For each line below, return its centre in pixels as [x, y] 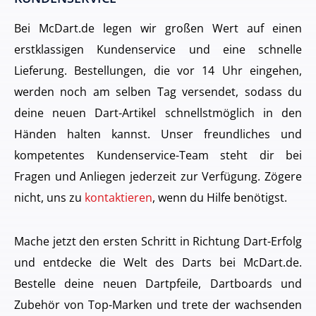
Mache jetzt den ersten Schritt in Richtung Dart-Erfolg [158, 241]
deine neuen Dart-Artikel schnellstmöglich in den [158, 113]
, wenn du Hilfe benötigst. [220, 197]
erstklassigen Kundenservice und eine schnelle [158, 49]
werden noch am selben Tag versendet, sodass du [158, 92]
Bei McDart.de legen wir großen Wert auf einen [158, 28]
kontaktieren [119, 197]
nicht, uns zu [49, 197]
